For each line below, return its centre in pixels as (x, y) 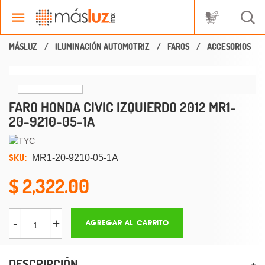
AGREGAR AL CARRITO (127, 223)
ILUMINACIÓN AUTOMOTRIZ (102, 46)
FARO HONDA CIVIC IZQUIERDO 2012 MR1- (122, 107)
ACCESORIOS (229, 46)
